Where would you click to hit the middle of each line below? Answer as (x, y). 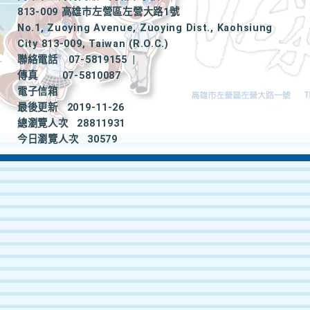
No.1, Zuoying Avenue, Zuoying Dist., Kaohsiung (145, 28)
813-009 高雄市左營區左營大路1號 (99, 12)
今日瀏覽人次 (48, 139)
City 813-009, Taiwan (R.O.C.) (93, 44)
